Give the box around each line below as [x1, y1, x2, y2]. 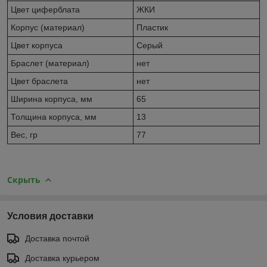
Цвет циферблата [11, 4, 80, 14]
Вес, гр [11, 129, 38, 139]
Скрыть [7, 173, 41, 185]
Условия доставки [7, 210, 94, 221]
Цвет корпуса [11, 40, 63, 50]
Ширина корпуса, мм [11, 94, 92, 104]
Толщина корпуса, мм [11, 111, 97, 122]
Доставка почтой [25, 233, 89, 243]
